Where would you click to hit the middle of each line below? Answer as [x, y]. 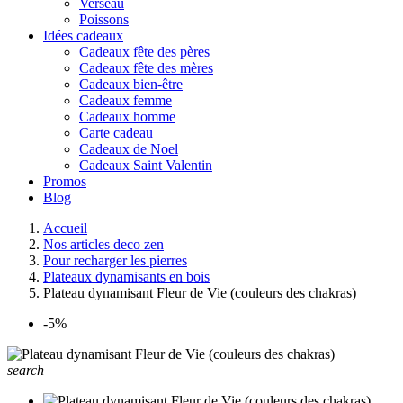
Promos [65, 181]
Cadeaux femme [125, 100]
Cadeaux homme [127, 116]
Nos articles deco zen [103, 244]
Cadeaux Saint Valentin [146, 165]
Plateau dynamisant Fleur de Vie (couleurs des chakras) [200, 293]
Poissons [104, 19]
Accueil [65, 228]
